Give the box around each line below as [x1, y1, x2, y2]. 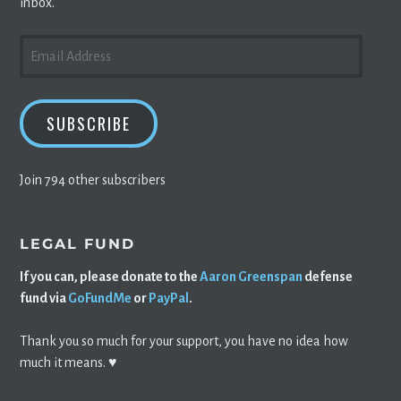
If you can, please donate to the [20, 269, 200, 285]
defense [303, 269, 354, 285]
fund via [20, 291, 69, 306]
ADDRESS [19, 55, 83, 78]
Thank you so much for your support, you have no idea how [20, 334, 349, 349]
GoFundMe [68, 291, 132, 306]
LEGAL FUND [20, 235, 136, 253]
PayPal [149, 291, 190, 306]
